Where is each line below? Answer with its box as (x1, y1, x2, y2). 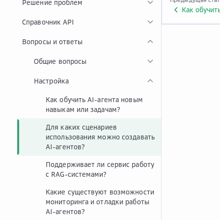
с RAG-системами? (46, 170, 107, 178)
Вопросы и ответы (22, 37, 83, 46)
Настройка (34, 77, 69, 85)
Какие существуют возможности (46, 188, 154, 196)
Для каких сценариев (46, 123, 117, 131)
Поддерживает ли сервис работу (46, 160, 154, 168)
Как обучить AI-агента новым (46, 95, 143, 104)
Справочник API (22, 18, 75, 26)
